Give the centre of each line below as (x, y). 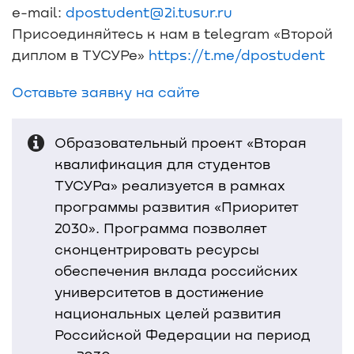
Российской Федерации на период (183, 334)
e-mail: (39, 11)
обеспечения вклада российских (176, 270)
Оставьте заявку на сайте (106, 91)
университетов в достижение (159, 291)
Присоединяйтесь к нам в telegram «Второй (172, 33)
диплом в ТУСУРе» (80, 54)
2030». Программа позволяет (161, 227)
